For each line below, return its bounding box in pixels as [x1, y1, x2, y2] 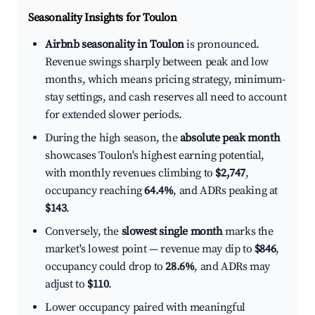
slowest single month [121, 224, 223, 239]
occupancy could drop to [45, 259, 166, 274]
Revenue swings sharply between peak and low [45, 55, 269, 70]
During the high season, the [45, 131, 180, 146]
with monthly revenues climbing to [45, 166, 216, 181]
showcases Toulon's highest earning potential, [45, 148, 265, 163]
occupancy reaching [45, 184, 145, 198]
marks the [222, 224, 274, 239]
